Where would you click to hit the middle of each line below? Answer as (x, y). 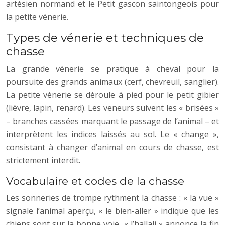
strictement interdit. (43, 160)
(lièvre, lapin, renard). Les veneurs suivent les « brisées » (113, 108)
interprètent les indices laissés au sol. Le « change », (113, 134)
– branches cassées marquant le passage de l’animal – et (113, 121)
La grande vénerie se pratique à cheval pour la (113, 69)
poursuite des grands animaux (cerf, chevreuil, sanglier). (113, 82)
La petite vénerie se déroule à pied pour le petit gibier (113, 95)
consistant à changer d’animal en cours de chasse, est (113, 147)
